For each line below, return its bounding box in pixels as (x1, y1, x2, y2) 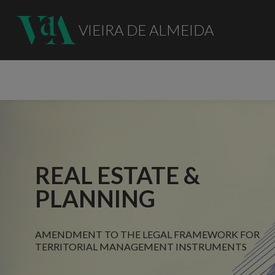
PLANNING (35, 184, 156, 212)
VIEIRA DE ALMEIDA (78, 20, 214, 39)
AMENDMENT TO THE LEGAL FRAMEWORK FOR (35, 228, 260, 240)
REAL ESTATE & (35, 160, 201, 189)
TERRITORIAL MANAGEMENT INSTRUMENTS (35, 240, 247, 252)
